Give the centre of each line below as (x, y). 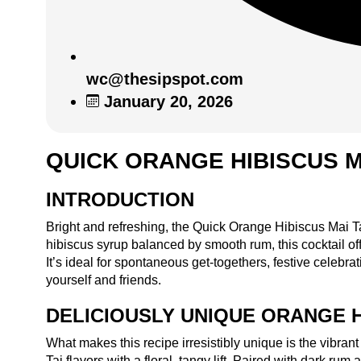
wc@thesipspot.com (165, 79)
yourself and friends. (104, 280)
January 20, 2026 (168, 101)
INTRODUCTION (120, 199)
